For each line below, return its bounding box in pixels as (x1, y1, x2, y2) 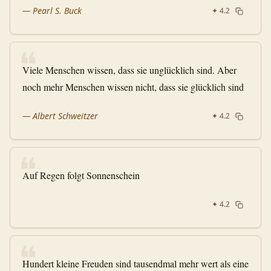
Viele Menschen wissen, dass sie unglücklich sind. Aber (22, 64, 237, 76)
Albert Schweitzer (33, 110, 98, 122)
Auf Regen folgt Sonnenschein (22, 169, 140, 181)
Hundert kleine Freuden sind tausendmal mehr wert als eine (22, 257, 249, 270)
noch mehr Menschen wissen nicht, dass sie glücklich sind (22, 80, 244, 93)
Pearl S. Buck (33, 5, 82, 16)
